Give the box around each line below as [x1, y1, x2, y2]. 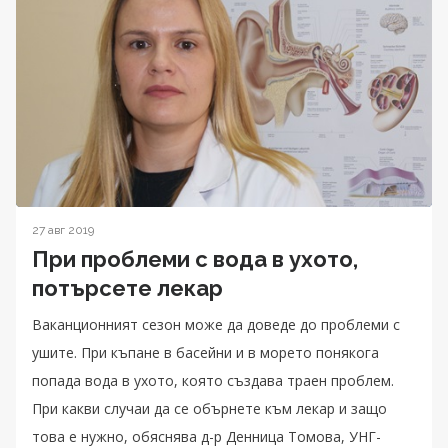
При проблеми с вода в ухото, [32, 245, 358, 272]
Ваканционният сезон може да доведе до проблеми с [32, 314, 400, 334]
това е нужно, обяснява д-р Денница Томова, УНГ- [32, 426, 381, 446]
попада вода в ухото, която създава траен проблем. [32, 370, 394, 390]
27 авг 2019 [32, 222, 94, 237]
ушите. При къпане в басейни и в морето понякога [32, 342, 379, 362]
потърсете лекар [32, 274, 223, 301]
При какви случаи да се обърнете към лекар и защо [32, 398, 387, 418]
